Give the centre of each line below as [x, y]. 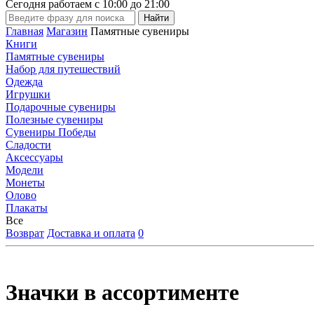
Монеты [25, 183]
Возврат [25, 233]
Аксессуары [34, 157]
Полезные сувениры [54, 120]
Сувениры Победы [51, 132]
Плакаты [27, 208]
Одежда [24, 82]
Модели [25, 170]
